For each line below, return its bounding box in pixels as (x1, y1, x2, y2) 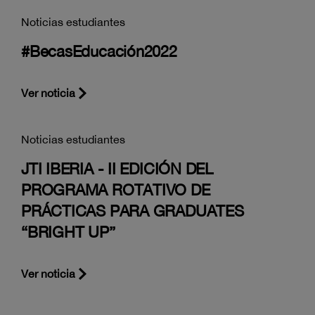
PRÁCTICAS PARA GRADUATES (21, 202, 244, 220)
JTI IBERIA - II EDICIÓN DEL (21, 160, 214, 178)
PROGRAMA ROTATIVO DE (21, 181, 210, 199)
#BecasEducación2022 (21, 42, 177, 60)
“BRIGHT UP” (21, 223, 115, 241)
